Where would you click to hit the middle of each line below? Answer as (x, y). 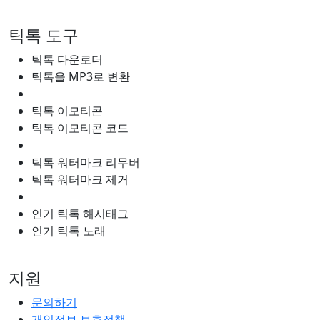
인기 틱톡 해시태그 (80, 214)
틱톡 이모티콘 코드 (80, 128)
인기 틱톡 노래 (69, 231)
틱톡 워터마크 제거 (80, 180)
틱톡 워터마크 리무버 (86, 162)
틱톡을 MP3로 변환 (81, 77)
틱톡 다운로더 (67, 60)
